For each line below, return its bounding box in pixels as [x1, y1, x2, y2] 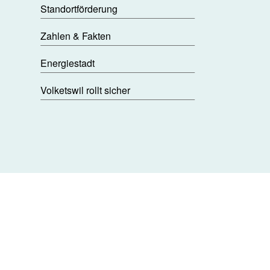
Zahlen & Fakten [40, 28, 111, 43]
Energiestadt [40, 55, 95, 70]
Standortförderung [40, 1, 118, 16]
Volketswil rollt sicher [40, 83, 131, 98]
